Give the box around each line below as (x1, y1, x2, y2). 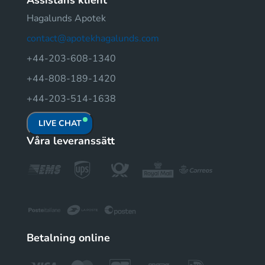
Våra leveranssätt (27, 134, 115, 148)
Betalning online (27, 231, 110, 245)
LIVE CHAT (38, 118, 82, 129)
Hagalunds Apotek (27, 12, 106, 25)
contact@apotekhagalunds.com (27, 32, 159, 45)
